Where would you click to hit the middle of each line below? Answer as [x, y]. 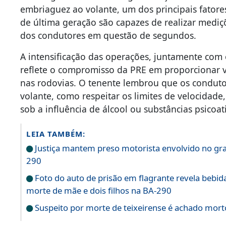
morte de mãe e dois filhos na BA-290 [99, 191]
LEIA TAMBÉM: [56, 134]
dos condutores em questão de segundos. [108, 36]
